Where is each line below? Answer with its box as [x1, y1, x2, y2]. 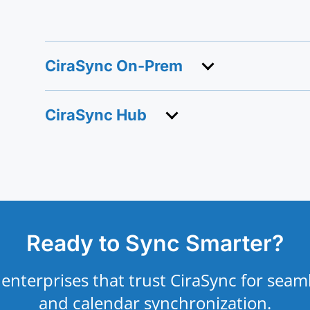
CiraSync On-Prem [44, 57, 183, 75]
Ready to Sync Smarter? [26, 229, 284, 257]
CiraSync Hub [44, 106, 147, 125]
